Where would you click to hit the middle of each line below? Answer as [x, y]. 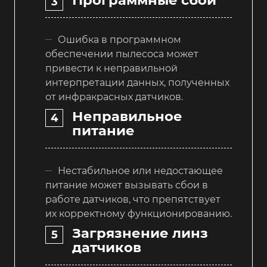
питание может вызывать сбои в [127, 185]
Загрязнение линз [140, 233]
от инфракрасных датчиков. [114, 97]
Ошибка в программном [119, 40]
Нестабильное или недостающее [140, 170]
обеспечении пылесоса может [122, 54]
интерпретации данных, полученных [137, 83]
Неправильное [127, 117]
